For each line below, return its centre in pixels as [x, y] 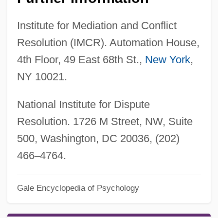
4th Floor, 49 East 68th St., [81, 59]
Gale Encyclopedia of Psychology [78, 188]
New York [167, 59]
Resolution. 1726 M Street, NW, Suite [105, 121]
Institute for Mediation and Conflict [97, 25]
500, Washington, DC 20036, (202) [98, 138]
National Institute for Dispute [83, 104]
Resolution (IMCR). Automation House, [108, 42]
